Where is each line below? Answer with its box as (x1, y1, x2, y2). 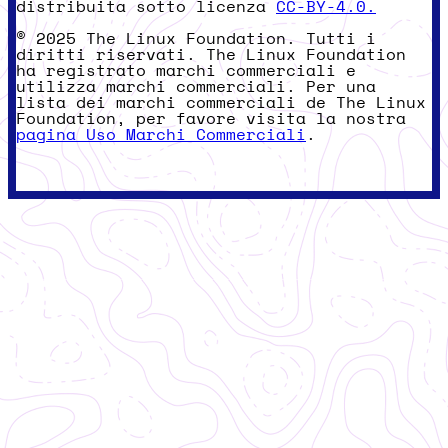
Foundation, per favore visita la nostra (16, 111, 406, 128)
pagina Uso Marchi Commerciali (16, 127, 306, 144)
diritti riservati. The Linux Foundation (16, 47, 406, 64)
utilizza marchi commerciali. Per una (16, 79, 376, 96)
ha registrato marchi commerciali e (16, 63, 356, 80)
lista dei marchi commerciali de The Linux (16, 95, 426, 112)
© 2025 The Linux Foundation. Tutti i (16, 31, 376, 48)
